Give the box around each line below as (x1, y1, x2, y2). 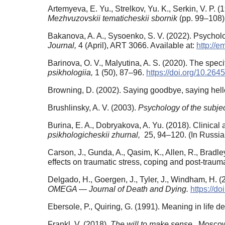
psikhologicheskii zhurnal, (48, 131, 142, 140)
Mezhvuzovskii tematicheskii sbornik (48, 14, 177, 23)
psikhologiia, (48, 68, 95, 77)
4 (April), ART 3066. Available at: (78, 41, 196, 50)
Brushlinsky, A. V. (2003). (48, 103, 138, 113)
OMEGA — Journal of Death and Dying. (48, 185, 190, 194)
